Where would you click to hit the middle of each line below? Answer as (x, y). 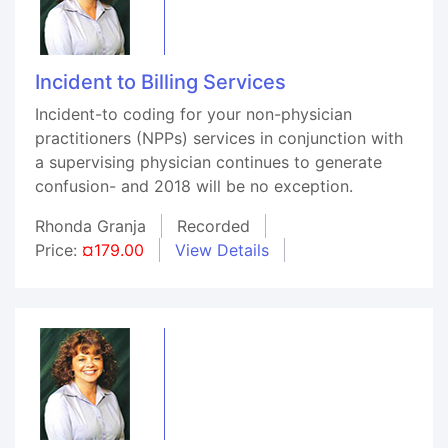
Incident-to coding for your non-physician (193, 114)
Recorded (213, 226)
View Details (222, 250)
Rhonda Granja (90, 226)
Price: (58, 250)
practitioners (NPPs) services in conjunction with (219, 138)
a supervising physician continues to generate (208, 162)
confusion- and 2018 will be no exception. (194, 186)
